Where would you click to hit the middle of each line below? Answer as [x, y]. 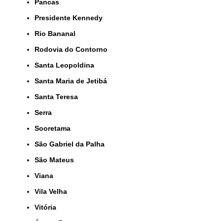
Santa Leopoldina [67, 65]
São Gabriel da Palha [72, 144]
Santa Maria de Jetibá [73, 81]
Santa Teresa [58, 96]
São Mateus [56, 160]
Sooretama [55, 128]
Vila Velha [53, 191]
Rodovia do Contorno [74, 49]
